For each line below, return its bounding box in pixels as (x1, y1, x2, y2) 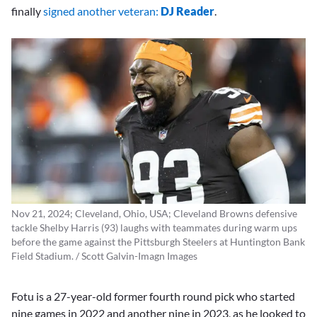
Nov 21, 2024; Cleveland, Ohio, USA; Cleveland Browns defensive (11, 207, 297, 220)
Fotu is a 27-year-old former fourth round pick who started (11, 289, 295, 303)
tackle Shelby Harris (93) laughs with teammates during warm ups (11, 221, 297, 234)
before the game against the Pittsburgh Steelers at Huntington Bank (11, 236, 305, 248)
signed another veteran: (43, 4, 161, 18)
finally (11, 4, 43, 18)
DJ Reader (161, 4, 214, 18)
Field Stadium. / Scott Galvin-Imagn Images (11, 250, 197, 263)
